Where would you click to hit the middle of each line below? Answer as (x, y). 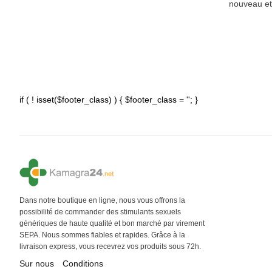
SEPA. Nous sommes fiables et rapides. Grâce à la (102, 235)
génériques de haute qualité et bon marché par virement (112, 223)
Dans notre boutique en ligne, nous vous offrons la (102, 200)
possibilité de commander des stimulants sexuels (100, 212)
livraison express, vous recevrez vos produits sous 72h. (110, 246)
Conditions (83, 263)
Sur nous (37, 263)
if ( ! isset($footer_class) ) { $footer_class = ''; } (109, 100)
